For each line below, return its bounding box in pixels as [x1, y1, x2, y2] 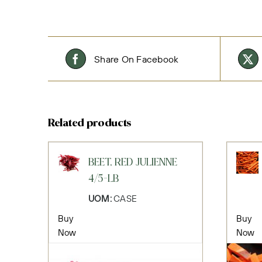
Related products [48, 118, 132, 129]
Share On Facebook [94, 53, 179, 65]
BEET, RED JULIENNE [88, 157, 177, 169]
